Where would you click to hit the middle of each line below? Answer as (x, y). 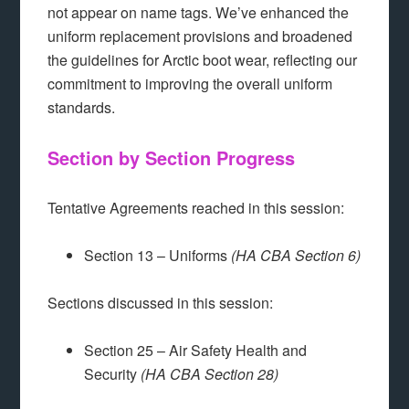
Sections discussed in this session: (161, 303)
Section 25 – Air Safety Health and (196, 351)
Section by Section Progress (172, 158)
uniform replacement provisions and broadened (200, 37)
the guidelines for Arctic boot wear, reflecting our (203, 60)
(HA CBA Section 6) (296, 256)
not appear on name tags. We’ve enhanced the (199, 13)
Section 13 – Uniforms (158, 256)
